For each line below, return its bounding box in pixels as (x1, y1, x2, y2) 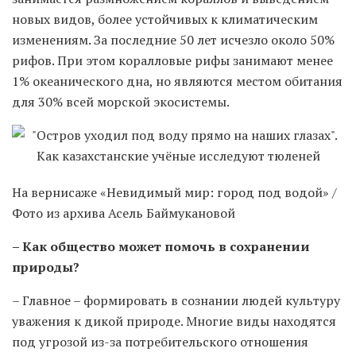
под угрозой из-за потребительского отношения (12, 333, 308, 351)
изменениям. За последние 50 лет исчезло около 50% (12, 31, 335, 49)
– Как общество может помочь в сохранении (12, 238, 310, 256)
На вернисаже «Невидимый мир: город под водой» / (12, 184, 337, 202)
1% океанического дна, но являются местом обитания (12, 72, 342, 91)
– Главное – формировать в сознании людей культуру (12, 292, 340, 310)
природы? (12, 258, 79, 277)
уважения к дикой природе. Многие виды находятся (12, 312, 336, 331)
